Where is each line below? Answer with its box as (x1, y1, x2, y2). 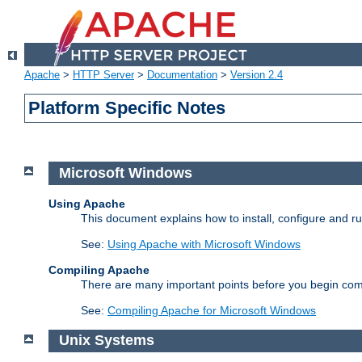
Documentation (147, 69, 217, 82)
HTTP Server (73, 69, 134, 82)
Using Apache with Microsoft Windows (107, 237, 301, 250)
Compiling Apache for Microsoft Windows (107, 303, 316, 317)
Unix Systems (58, 332, 154, 349)
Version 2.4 (230, 69, 283, 82)
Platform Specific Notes (28, 98, 226, 119)
